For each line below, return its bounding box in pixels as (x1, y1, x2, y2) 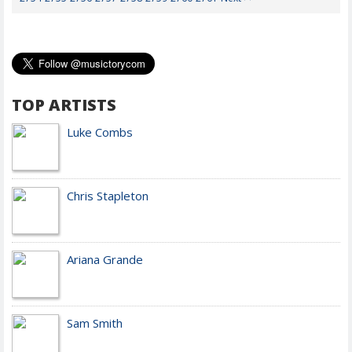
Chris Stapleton (67, 188, 148, 203)
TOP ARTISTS (12, 94, 116, 115)
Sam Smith (67, 315, 123, 331)
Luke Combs (67, 124, 133, 140)
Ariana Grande (67, 251, 143, 267)
